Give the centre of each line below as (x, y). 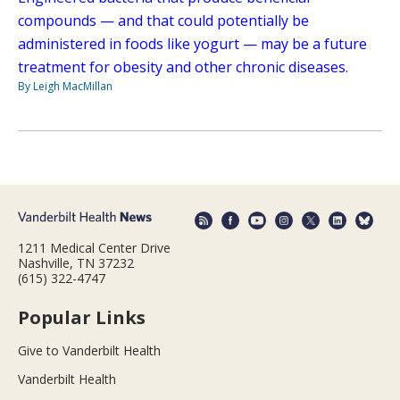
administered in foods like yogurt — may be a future (192, 44)
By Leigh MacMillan (65, 87)
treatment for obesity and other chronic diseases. (183, 67)
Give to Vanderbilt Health (89, 350)
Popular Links (82, 317)
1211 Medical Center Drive (94, 247)
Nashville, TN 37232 (76, 262)
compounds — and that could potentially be (163, 21)
